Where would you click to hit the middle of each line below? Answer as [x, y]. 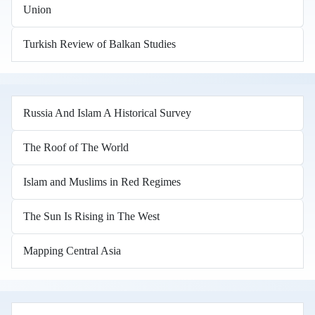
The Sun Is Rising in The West [91, 216]
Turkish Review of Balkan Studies [99, 44]
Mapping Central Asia [72, 251]
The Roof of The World [76, 147]
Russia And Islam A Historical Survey [107, 113]
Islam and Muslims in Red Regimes [102, 182]
